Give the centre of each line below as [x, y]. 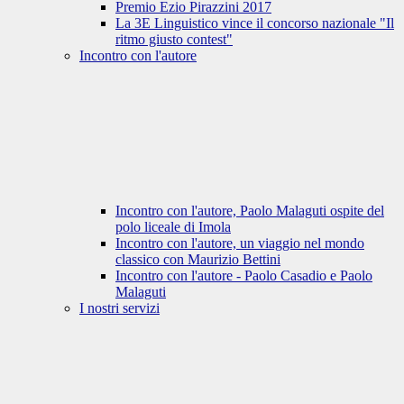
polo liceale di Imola [173, 227]
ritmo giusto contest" [174, 40]
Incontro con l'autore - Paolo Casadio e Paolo [244, 276]
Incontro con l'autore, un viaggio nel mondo [240, 243]
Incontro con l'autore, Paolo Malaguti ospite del [250, 211]
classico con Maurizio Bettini [198, 260]
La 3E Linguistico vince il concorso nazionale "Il [255, 23]
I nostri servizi [119, 308]
